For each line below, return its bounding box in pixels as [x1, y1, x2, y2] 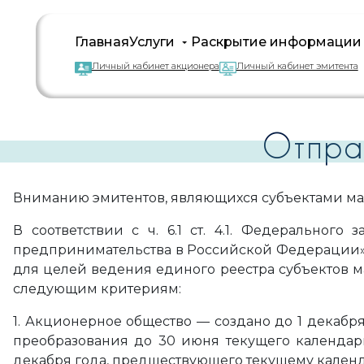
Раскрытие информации [190, 34, 362, 50]
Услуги [128, 34, 175, 50]
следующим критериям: [13, 281, 181, 297]
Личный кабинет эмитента [236, 60, 358, 71]
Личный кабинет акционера [91, 60, 219, 71]
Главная [74, 34, 129, 50]
